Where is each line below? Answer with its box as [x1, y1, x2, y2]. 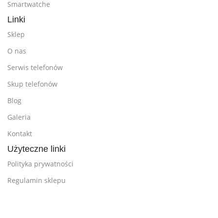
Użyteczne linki [7, 144, 66, 154]
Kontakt [7, 129, 32, 138]
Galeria [7, 112, 31, 122]
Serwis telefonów [7, 63, 63, 72]
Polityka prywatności [7, 159, 73, 168]
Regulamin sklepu [7, 176, 66, 185]
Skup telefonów [7, 79, 57, 89]
